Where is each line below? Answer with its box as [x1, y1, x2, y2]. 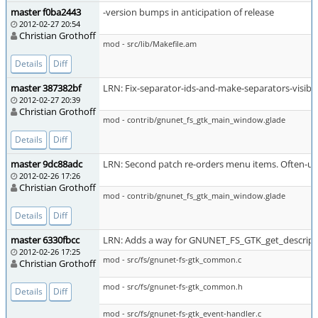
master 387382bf [11, 82, 81, 94]
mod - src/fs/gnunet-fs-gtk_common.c [103, 254, 241, 265]
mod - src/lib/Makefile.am [103, 38, 197, 49]
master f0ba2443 [11, 6, 81, 18]
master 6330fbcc [11, 234, 79, 246]
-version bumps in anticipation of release [103, 6, 274, 18]
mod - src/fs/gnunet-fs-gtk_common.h [103, 281, 243, 292]
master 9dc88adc [11, 158, 82, 170]
